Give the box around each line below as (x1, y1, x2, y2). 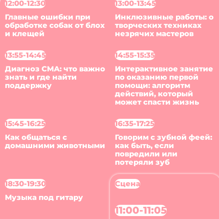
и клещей (4, 29, 44, 39)
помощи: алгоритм (115, 81, 191, 90)
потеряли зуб (115, 157, 170, 167)
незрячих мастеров (115, 29, 194, 39)
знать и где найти (4, 72, 77, 82)
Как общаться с (4, 132, 67, 142)
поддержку (4, 81, 52, 90)
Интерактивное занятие (115, 64, 214, 73)
